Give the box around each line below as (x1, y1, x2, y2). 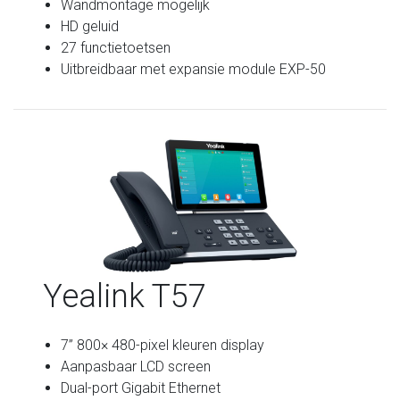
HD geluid (61, 17, 120, 35)
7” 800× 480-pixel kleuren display (61, 336, 265, 354)
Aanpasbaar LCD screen (61, 357, 212, 375)
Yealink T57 (43, 277, 207, 315)
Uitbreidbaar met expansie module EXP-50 (61, 60, 327, 78)
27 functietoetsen (61, 38, 171, 56)
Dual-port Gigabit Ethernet (61, 379, 221, 396)
